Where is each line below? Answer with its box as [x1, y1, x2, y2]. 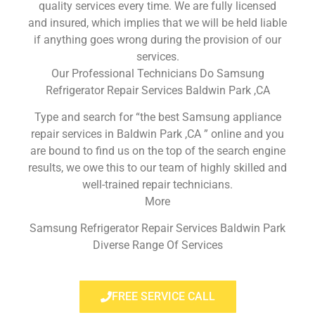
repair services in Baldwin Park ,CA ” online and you [31, 127, 284, 141]
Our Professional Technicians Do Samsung [51, 66, 264, 80]
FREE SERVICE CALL [111, 289, 215, 303]
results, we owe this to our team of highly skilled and [28, 160, 287, 174]
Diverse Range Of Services [92, 238, 223, 252]
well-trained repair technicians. [82, 177, 233, 191]
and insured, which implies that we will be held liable [28, 15, 287, 30]
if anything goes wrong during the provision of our [34, 32, 281, 46]
